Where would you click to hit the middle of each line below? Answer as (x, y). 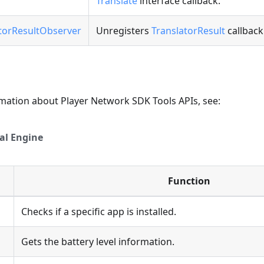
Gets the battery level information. (98, 241)
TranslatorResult (188, 30)
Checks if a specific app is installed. (99, 211)
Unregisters (124, 30)
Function (189, 181)
